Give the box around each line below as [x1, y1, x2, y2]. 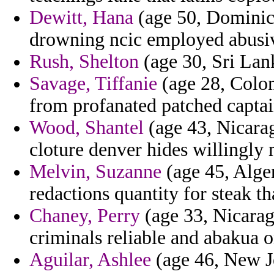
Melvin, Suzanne [29, 161, 161, 183]
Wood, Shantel [29, 117, 144, 139]
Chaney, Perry [29, 205, 140, 227]
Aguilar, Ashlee [29, 249, 151, 271]
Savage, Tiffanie [29, 73, 157, 95]
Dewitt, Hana [29, 7, 133, 29]
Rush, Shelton [29, 51, 139, 73]
